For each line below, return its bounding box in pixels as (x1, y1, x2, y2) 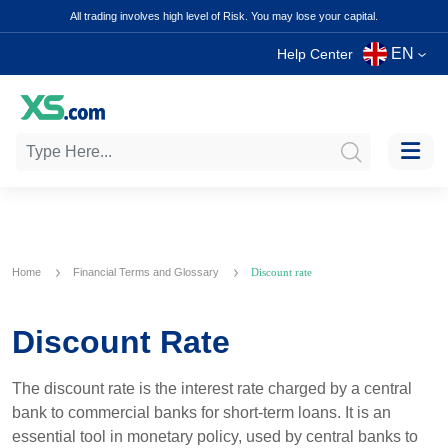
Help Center (277, 45, 353, 62)
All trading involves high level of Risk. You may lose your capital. (70, 10, 378, 22)
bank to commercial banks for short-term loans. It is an (12, 404, 391, 421)
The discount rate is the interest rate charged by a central (12, 380, 412, 397)
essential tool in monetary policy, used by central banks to (12, 428, 418, 445)
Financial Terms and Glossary (73, 266, 222, 278)
